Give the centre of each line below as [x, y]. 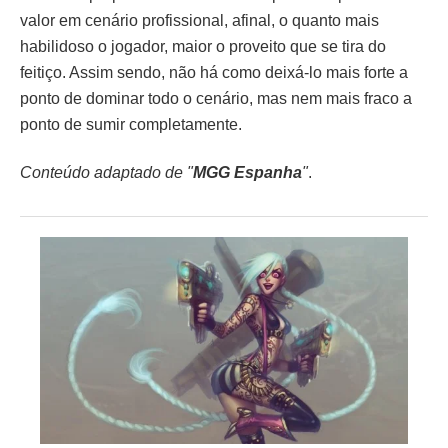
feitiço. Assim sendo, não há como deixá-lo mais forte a [214, 73]
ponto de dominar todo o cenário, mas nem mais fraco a [216, 99]
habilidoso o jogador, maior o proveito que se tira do [203, 47]
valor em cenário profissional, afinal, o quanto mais [199, 21]
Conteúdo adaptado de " [106, 173]
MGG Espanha [247, 173]
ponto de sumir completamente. [131, 125]
